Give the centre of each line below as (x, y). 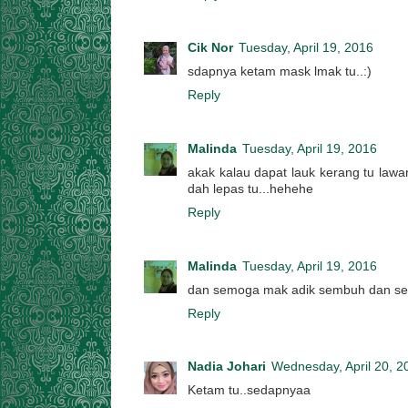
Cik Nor (210, 47)
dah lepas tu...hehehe (250, 189)
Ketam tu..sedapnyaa (249, 391)
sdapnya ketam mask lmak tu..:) (280, 71)
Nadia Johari (227, 367)
